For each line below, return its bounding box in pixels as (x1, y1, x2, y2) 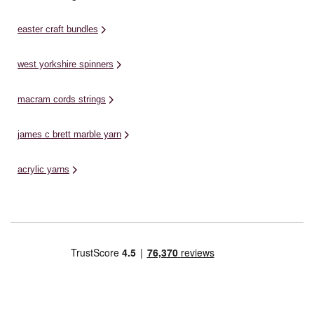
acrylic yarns (18, 164, 69, 175)
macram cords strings (18, 94, 106, 104)
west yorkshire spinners (18, 59, 114, 69)
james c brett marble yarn (18, 129, 121, 139)
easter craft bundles (18, 24, 98, 34)
